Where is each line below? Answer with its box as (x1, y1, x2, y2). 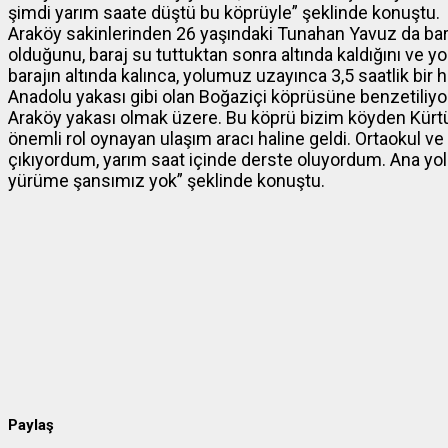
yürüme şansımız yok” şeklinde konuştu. (8, 170, 325, 192)
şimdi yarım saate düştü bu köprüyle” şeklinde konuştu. (8, 2, 440, 24)
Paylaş (8, 416, 54, 435)
